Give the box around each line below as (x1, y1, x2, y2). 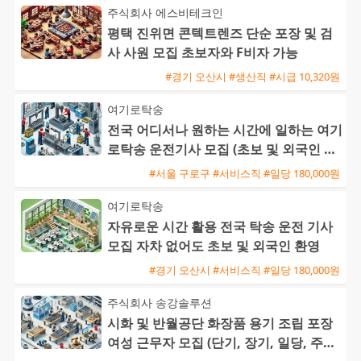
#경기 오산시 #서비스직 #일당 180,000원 (149, 262, 340, 277)
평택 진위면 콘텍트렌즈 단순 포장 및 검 (107, 24, 333, 43)
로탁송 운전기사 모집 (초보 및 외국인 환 (107, 140, 337, 159)
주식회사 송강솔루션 (107, 295, 212, 311)
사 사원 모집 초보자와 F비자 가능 (107, 44, 298, 62)
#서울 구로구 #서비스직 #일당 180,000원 (149, 165, 340, 180)
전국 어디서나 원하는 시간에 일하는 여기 (107, 121, 342, 139)
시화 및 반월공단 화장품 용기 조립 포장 (107, 314, 333, 333)
